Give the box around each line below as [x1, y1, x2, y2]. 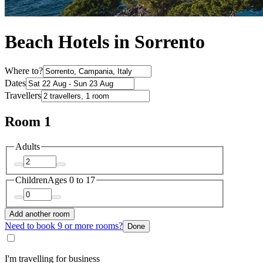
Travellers [5, 90, 41, 101]
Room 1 [5, 114, 51, 130]
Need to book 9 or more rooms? [5, 221, 123, 231]
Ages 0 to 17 [48, 174, 95, 185]
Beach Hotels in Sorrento [5, 31, 205, 53]
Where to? [5, 66, 43, 76]
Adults [15, 141, 40, 152]
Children [15, 174, 48, 185]
